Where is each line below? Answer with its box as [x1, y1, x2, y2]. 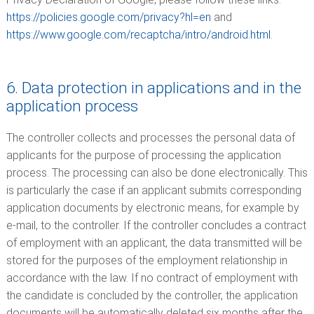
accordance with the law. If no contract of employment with [6, 271, 298, 285]
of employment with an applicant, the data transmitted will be [6, 236, 302, 250]
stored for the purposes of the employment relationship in [6, 254, 287, 267]
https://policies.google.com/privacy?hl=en [6, 11, 211, 24]
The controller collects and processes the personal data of [6, 131, 295, 144]
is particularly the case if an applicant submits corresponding [6, 184, 301, 197]
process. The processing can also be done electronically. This [6, 166, 308, 179]
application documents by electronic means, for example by [6, 201, 299, 214]
